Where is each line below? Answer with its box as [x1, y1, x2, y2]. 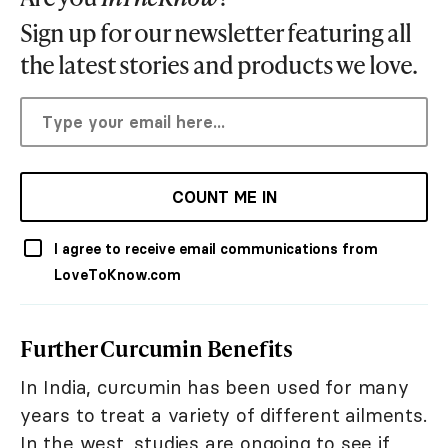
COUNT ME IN [171, 187, 277, 208]
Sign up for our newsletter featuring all [20, 16, 411, 50]
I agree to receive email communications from [54, 240, 378, 259]
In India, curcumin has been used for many [20, 375, 409, 400]
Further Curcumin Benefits [20, 333, 293, 365]
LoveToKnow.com [54, 266, 181, 285]
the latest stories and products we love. [20, 48, 417, 82]
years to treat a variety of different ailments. [20, 403, 427, 428]
